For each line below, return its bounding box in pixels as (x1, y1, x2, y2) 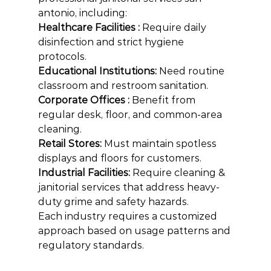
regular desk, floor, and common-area (38, 109, 224, 120)
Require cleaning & (132, 167, 227, 178)
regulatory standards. (38, 240, 144, 251)
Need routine (158, 65, 227, 77)
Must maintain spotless (103, 138, 219, 149)
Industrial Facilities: (38, 167, 132, 178)
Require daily (142, 22, 209, 33)
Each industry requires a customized (38, 211, 220, 222)
